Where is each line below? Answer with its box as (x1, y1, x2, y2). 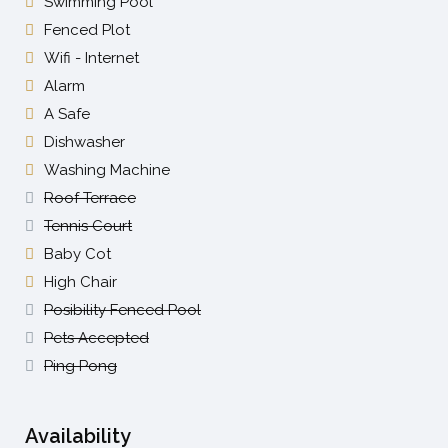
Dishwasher (44, 133, 125, 151)
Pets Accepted (44, 329, 149, 347)
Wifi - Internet (44, 49, 139, 67)
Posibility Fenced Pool (44, 301, 201, 319)
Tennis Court (44, 217, 132, 235)
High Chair (44, 273, 117, 291)
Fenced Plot (44, 21, 130, 39)
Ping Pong (44, 357, 117, 375)
